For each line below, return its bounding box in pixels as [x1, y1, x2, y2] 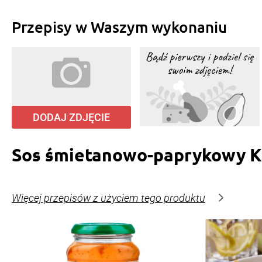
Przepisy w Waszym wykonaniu [12, 17, 227, 37]
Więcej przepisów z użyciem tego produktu [12, 192, 205, 205]
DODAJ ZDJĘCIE [33, 111, 111, 124]
